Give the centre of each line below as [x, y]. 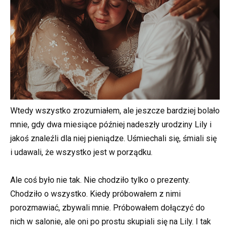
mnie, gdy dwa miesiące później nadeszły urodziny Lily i [111, 125]
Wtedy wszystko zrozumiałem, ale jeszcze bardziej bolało [115, 111]
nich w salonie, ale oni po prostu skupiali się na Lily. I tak [111, 222]
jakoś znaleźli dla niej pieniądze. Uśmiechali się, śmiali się [113, 139]
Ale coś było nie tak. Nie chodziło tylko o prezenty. [100, 180]
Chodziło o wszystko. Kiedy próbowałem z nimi [95, 194]
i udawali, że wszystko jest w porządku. [81, 152]
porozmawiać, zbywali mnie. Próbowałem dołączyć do [108, 208]
